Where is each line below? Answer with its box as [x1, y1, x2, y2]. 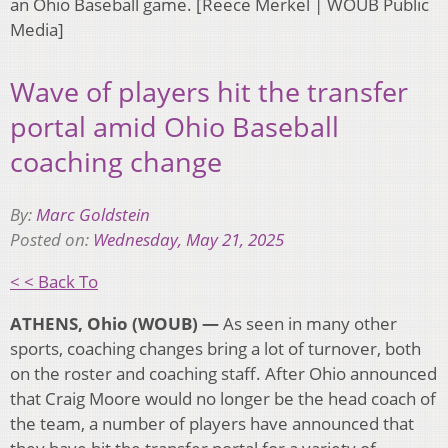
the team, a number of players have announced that [10, 411, 414, 435]
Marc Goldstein [36, 202, 150, 226]
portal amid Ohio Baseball [10, 108, 339, 146]
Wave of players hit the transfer [10, 73, 408, 111]
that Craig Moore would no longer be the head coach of [10, 386, 436, 410]
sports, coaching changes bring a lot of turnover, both [10, 336, 421, 360]
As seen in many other [219, 311, 397, 335]
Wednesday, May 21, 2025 [93, 227, 284, 251]
